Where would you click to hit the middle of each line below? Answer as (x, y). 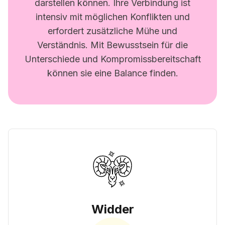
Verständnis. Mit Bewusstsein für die (113, 45)
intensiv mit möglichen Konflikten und (113, 17)
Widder (113, 209)
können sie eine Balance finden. (113, 73)
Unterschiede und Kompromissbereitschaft (113, 59)
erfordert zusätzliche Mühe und (113, 31)
